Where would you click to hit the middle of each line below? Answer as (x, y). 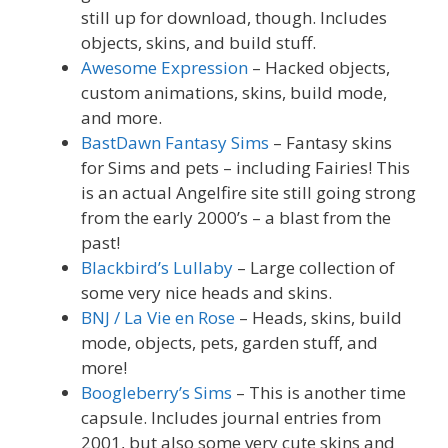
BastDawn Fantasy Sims (175, 143)
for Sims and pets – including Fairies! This (245, 168)
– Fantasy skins (330, 143)
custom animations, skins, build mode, (234, 93)
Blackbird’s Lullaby (157, 268)
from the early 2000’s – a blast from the (236, 218)
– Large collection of (314, 268)
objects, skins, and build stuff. (198, 43)
